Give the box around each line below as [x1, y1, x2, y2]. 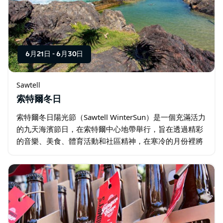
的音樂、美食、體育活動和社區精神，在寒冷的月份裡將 [16, 136, 203, 146]
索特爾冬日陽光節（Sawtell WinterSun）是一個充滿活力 [16, 112, 206, 122]
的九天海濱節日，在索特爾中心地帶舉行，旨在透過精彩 [16, 124, 203, 134]
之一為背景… [16, 160, 60, 170]
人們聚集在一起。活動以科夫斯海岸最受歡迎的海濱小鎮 [16, 148, 203, 158]
